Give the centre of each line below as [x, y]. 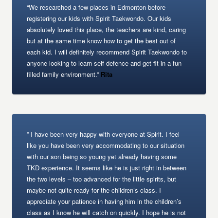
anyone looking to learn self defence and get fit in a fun [104, 63]
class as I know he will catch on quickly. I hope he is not [107, 212]
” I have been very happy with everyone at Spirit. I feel [103, 134]
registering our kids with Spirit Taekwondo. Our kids [99, 18]
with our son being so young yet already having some [102, 156]
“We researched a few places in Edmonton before [96, 7]
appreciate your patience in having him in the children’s [104, 201]
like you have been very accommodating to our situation [106, 145]
